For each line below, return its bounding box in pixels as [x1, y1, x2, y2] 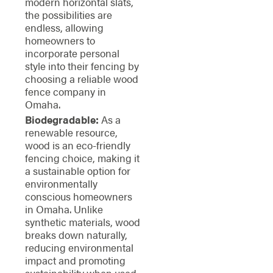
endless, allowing [24, 20, 104, 35]
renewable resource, [24, 124, 118, 140]
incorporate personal [24, 46, 119, 61]
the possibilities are [24, 7, 112, 23]
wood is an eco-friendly [24, 137, 130, 152]
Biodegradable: [24, 112, 99, 127]
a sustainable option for [24, 163, 130, 178]
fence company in [24, 84, 106, 99]
